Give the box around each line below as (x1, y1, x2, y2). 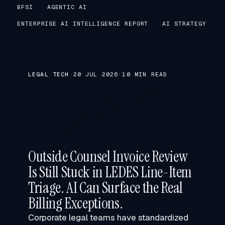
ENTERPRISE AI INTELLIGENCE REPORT (17, 20, 149, 27)
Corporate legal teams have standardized (28, 212, 188, 223)
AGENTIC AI (47, 3, 87, 11)
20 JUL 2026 (73, 70, 119, 78)
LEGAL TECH (28, 70, 69, 78)
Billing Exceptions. (28, 193, 123, 213)
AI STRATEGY (162, 20, 206, 27)
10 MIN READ (122, 70, 168, 78)
